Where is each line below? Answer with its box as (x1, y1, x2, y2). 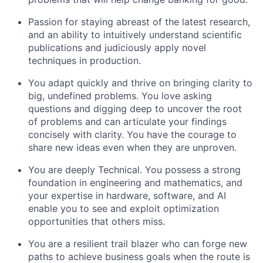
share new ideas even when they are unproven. (28, 141, 237, 153)
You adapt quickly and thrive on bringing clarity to (28, 77, 252, 89)
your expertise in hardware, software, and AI (28, 190, 226, 201)
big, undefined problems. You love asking (28, 90, 212, 102)
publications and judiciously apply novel (28, 42, 206, 53)
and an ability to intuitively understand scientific (28, 29, 242, 41)
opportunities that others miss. (28, 215, 165, 227)
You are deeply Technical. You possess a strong (28, 164, 241, 176)
